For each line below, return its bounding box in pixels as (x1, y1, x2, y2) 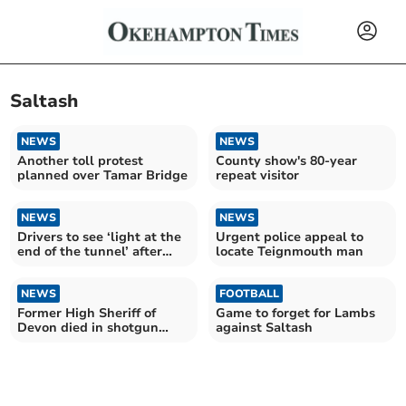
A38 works (17, 256, 83, 275)
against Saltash (216, 318, 313, 336)
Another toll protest (17, 151, 144, 169)
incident (17, 333, 69, 351)
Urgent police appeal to (216, 227, 363, 246)
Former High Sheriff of (17, 304, 157, 322)
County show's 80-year (216, 151, 357, 169)
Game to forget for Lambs (216, 304, 375, 322)
